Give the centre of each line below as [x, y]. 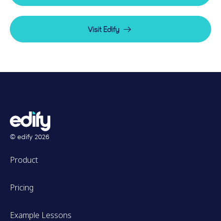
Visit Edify [104, 29]
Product [24, 160]
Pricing [22, 188]
